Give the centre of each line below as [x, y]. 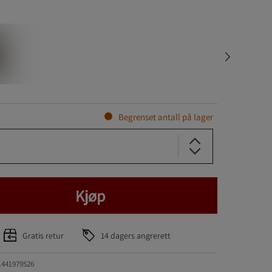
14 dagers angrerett [135, 235]
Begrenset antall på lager [165, 117]
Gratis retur [43, 235]
